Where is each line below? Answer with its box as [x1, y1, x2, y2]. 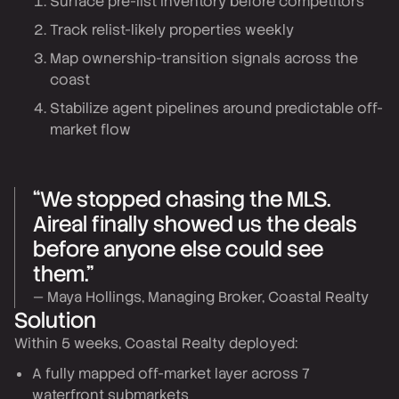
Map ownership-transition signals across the [50, 49, 358, 68]
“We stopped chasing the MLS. [33, 185, 330, 213]
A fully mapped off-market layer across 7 [32, 364, 310, 383]
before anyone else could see [33, 235, 323, 263]
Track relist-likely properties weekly [50, 20, 294, 39]
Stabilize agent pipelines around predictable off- [50, 99, 383, 118]
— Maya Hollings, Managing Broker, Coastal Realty [33, 288, 369, 306]
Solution [14, 306, 96, 334]
